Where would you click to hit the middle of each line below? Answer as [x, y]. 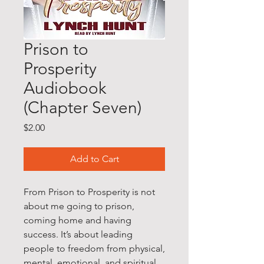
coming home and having [77, 220]
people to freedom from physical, [94, 249]
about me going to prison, [79, 206]
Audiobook [65, 88]
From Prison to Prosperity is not [89, 192]
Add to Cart [94, 159]
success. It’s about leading [78, 235]
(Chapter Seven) [82, 108]
